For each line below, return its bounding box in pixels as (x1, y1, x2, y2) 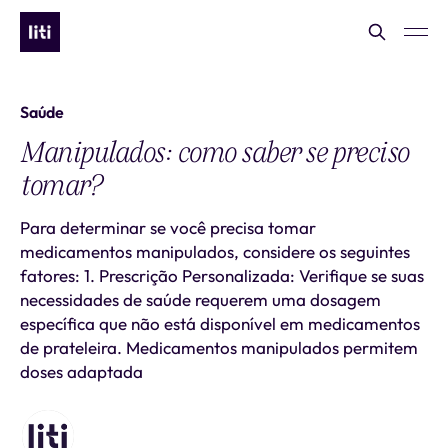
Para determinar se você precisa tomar (20, 217, 316, 238)
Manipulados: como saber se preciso (20, 131, 409, 173)
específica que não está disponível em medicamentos (20, 313, 420, 334)
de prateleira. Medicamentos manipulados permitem (20, 337, 418, 358)
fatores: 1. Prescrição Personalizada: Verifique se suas (20, 265, 424, 286)
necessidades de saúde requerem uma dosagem (20, 289, 381, 310)
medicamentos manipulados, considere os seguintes (20, 241, 410, 262)
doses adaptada (20, 361, 143, 382)
